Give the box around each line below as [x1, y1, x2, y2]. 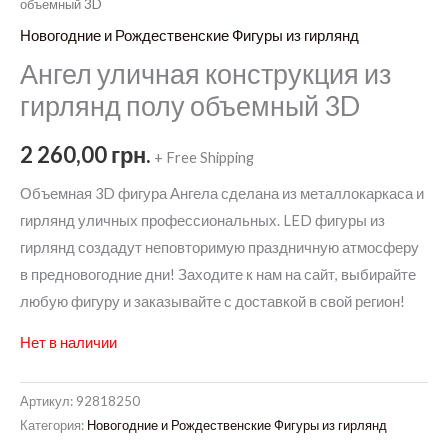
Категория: [20, 417, 87, 434]
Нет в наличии [20, 334, 117, 352]
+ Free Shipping [154, 149, 254, 167]
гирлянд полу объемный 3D [20, 88, 360, 122]
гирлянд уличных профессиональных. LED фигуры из [20, 211, 385, 229]
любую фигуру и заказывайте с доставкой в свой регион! [20, 292, 405, 310]
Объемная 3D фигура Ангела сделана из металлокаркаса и [20, 184, 424, 202]
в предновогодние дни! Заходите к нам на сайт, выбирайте [20, 265, 416, 283]
